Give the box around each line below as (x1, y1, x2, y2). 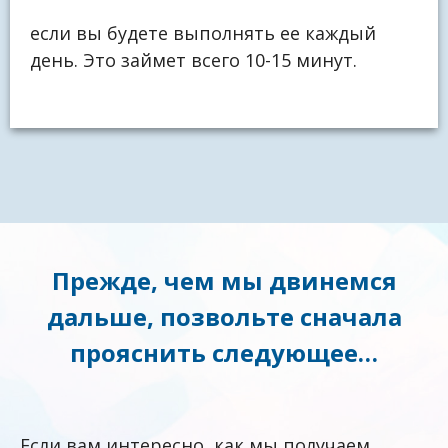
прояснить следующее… (70, 335, 378, 369)
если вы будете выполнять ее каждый (30, 21, 376, 46)
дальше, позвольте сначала (46, 299, 402, 333)
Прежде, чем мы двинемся (51, 263, 397, 297)
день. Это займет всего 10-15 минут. (30, 48, 357, 73)
